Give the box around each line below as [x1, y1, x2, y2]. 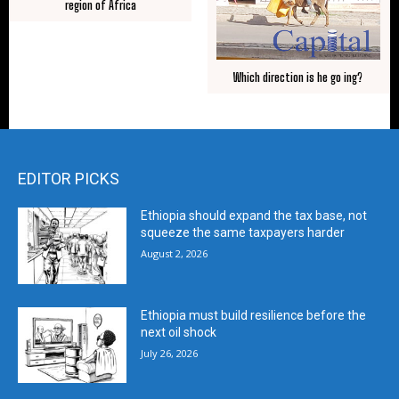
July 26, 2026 [141, 346, 199, 360]
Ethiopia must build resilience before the [141, 307, 367, 322]
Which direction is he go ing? [233, 69, 363, 85]
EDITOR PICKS [18, 168, 119, 188]
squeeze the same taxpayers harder [141, 224, 346, 240]
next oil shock [141, 324, 217, 339]
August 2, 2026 [141, 246, 208, 260]
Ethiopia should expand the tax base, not [141, 208, 368, 223]
